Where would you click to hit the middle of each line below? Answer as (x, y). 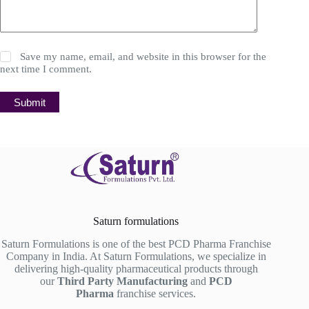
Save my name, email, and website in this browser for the (143, 57)
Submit (30, 102)
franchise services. (155, 293)
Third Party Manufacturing (122, 281)
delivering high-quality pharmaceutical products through (136, 268)
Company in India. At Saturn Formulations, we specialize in (136, 256)
